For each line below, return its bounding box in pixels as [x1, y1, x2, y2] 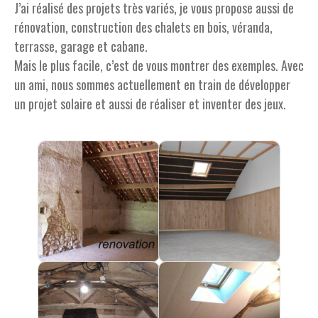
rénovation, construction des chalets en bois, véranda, [14, 18, 273, 36]
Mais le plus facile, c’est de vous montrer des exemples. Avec [14, 56, 304, 75]
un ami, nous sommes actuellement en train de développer [14, 75, 290, 94]
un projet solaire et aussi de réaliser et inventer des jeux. [14, 94, 286, 113]
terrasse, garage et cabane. [14, 37, 148, 55]
